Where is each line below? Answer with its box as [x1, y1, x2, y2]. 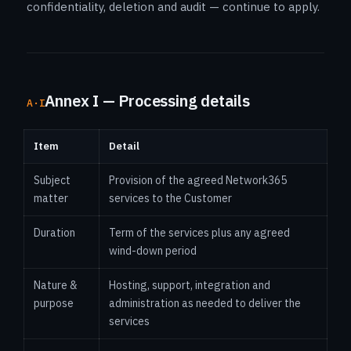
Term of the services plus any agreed [109, 226, 290, 240]
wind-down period [109, 244, 197, 258]
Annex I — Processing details [45, 90, 250, 111]
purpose [34, 296, 74, 310]
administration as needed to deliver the [109, 296, 301, 310]
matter [34, 191, 68, 205]
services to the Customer [109, 191, 232, 205]
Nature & [34, 278, 78, 292]
